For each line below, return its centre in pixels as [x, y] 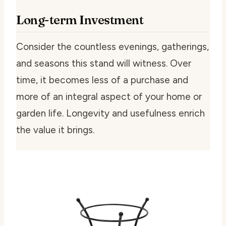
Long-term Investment [80, 20]
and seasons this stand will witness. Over [104, 63]
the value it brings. [55, 130]
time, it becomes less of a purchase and [102, 80]
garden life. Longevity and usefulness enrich [110, 113]
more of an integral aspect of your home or [109, 96]
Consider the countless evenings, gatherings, [112, 46]
